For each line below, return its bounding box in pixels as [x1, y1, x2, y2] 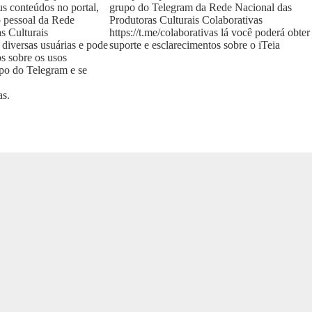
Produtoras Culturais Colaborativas [109, 13, 263, 26]
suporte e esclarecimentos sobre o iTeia [109, 38, 280, 51]
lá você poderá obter [217, 26, 310, 38]
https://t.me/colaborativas [109, 26, 218, 38]
